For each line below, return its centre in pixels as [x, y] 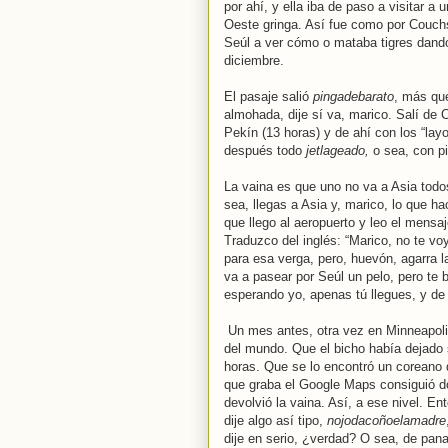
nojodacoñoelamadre [386, 420]
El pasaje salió [268, 96]
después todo [265, 150]
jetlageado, [339, 150]
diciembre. [256, 60]
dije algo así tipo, [275, 420]
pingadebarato [353, 96]
